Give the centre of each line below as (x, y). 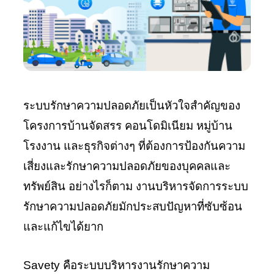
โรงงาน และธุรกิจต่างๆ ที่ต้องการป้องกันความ (134, 146)
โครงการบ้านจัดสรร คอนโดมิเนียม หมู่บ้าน (128, 126)
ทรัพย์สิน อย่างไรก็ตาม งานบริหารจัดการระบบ (136, 186)
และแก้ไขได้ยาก (63, 227)
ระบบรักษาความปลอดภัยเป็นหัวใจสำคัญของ (132, 106)
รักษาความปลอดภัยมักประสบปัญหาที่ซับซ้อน (133, 206)
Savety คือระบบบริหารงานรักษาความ (117, 265)
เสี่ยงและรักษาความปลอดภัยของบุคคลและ (127, 166)
